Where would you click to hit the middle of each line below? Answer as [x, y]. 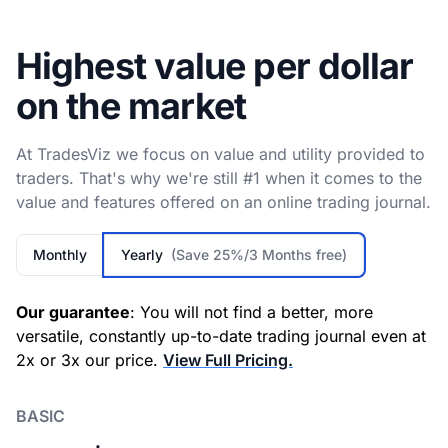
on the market [131, 106]
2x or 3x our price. [89, 360]
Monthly [60, 255]
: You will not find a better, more [251, 312]
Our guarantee [73, 312]
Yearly [146, 255]
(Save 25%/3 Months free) [259, 255]
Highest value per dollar [215, 66]
